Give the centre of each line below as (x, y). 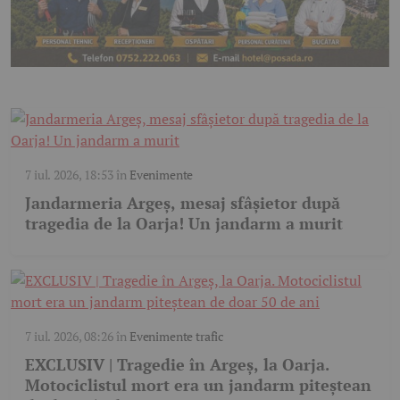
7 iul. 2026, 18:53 (69, 175)
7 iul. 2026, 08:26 (69, 337)
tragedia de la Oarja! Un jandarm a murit (184, 224)
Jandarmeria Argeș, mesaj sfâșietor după (183, 203)
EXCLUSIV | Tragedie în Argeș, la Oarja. (177, 365)
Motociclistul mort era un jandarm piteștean (198, 385)
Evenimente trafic (177, 337)
